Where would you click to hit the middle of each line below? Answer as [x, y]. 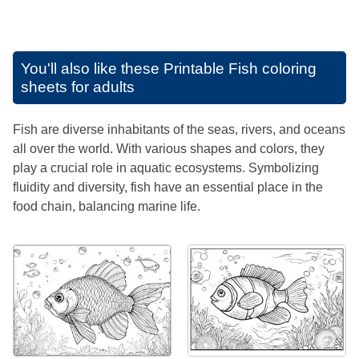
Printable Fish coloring [240, 68]
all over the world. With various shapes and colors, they [169, 148]
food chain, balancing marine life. [107, 206]
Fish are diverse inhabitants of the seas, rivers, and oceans [179, 129]
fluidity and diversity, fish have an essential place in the [168, 187]
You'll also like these [92, 68]
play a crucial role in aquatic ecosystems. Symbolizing [166, 167]
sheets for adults [78, 87]
